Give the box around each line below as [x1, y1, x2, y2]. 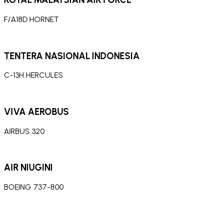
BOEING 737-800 [4, 182, 64, 192]
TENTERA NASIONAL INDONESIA [4, 50, 140, 62]
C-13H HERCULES [4, 70, 63, 80]
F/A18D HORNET [4, 14, 59, 24]
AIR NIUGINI [4, 162, 53, 174]
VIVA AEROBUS [4, 106, 69, 117]
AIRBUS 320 [4, 126, 44, 136]
